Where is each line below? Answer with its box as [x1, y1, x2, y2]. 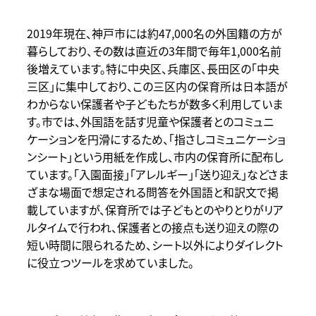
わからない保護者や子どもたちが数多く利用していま [26, 95, 283, 113]
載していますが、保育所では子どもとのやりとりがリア [26, 201, 284, 219]
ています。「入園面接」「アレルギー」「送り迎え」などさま [26, 166, 288, 183]
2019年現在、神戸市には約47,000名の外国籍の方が [26, 25, 282, 42]
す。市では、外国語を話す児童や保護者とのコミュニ [26, 113, 274, 130]
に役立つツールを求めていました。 [26, 254, 194, 272]
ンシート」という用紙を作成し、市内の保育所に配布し [26, 148, 284, 166]
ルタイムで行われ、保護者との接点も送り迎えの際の [26, 219, 279, 236]
